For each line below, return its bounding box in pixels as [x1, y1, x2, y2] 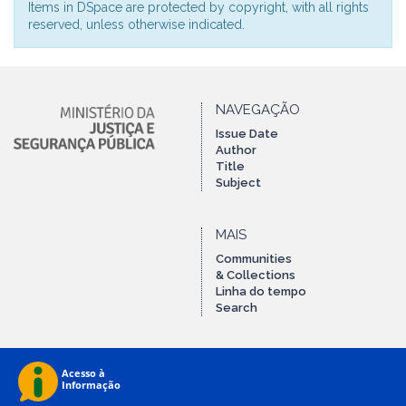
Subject [216, 176, 261, 189]
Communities [216, 252, 292, 266]
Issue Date [216, 127, 278, 140]
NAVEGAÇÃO [216, 101, 300, 118]
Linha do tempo [216, 285, 306, 298]
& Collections [216, 268, 295, 282]
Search [216, 301, 257, 314]
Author [216, 143, 256, 157]
